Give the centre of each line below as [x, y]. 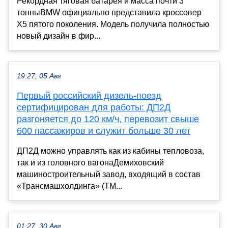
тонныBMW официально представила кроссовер [109, 12]
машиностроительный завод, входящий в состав [109, 174]
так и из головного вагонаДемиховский [90, 162]
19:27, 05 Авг [39, 76]
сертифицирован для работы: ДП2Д [94, 107]
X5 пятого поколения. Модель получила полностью [113, 24]
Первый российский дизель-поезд [89, 95]
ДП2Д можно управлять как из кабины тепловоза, [110, 151]
